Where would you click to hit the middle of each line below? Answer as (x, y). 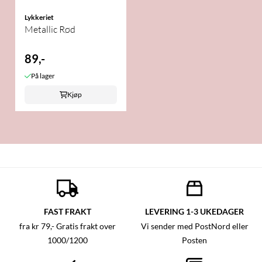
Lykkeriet (39, 17)
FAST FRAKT (68, 211)
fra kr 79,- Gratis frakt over (68, 226)
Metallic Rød (50, 29)
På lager (43, 75)
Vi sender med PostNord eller (194, 226)
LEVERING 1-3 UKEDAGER (194, 211)
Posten (194, 240)
